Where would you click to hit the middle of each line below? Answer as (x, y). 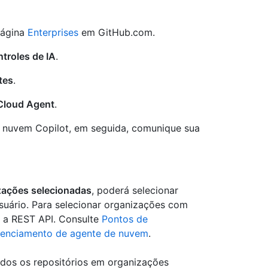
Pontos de (125, 219)
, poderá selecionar (135, 191)
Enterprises (53, 33)
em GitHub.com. (117, 33)
